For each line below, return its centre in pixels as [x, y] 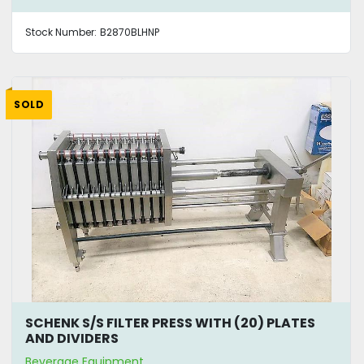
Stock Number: [61, 32]
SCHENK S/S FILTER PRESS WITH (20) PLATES [170, 323]
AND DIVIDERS [72, 339]
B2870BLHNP [130, 32]
